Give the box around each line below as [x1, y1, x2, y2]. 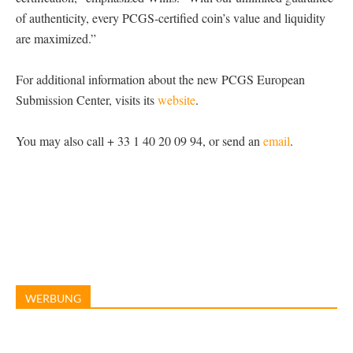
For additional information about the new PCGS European [16, 71, 305, 87]
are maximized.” [16, 30, 96, 46]
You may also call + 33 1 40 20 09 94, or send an [16, 132, 263, 149]
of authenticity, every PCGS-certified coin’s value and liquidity [16, 9, 325, 26]
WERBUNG [25, 292, 81, 305]
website [158, 91, 195, 108]
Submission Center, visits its [16, 91, 158, 108]
